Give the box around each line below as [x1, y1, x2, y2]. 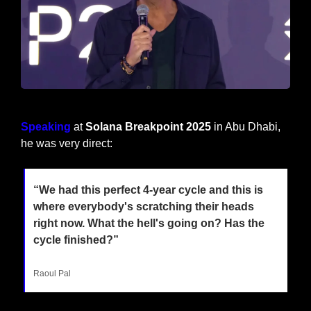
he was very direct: [21, 137, 112, 149]
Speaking [21, 120, 71, 133]
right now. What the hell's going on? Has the [33, 217, 264, 229]
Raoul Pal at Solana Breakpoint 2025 [85, 92, 226, 103]
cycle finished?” [33, 233, 119, 246]
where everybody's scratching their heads [33, 200, 254, 212]
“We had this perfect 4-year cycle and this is [33, 183, 263, 196]
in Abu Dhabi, [211, 120, 280, 133]
